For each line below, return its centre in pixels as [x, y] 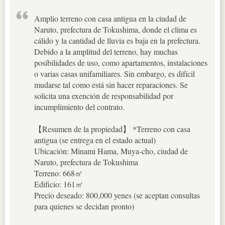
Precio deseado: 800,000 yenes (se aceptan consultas [117, 195]
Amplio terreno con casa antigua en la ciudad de [110, 18]
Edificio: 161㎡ [59, 184]
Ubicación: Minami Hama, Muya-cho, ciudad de [111, 151]
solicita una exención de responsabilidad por [104, 95]
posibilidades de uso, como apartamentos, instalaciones [121, 62]
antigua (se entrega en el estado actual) [95, 140]
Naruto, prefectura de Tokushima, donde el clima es [116, 29]
